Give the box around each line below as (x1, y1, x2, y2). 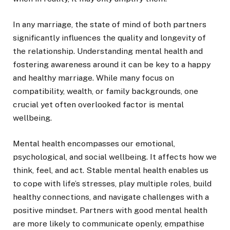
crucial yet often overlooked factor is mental (13, 99, 184, 109)
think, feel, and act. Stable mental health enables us (13, 165, 208, 175)
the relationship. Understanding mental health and (13, 46, 203, 56)
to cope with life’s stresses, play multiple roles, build (13, 178, 212, 188)
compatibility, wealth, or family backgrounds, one (13, 86, 198, 96)
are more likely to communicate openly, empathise (13, 218, 204, 228)
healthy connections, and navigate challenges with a (13, 191, 209, 202)
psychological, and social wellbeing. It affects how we (13, 151, 217, 162)
